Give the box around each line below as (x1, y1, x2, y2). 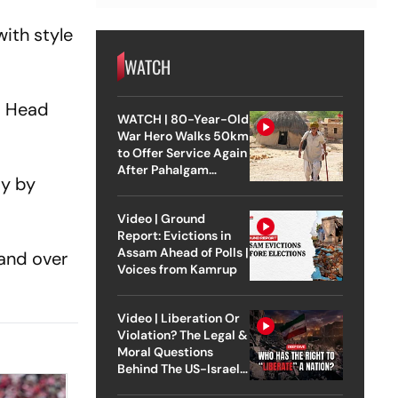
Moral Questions (116, 343, 213, 360)
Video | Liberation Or (116, 309, 240, 326)
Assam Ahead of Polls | (116, 243, 249, 260)
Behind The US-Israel (116, 360, 240, 377)
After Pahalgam (116, 161, 209, 178)
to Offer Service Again (116, 144, 247, 161)
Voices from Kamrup (116, 260, 237, 277)
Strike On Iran (116, 377, 197, 394)
